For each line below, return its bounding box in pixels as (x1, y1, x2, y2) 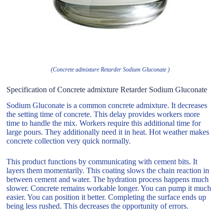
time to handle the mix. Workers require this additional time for (6, 119, 201, 128)
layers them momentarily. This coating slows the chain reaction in (6, 166, 210, 175)
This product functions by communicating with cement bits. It (6, 157, 198, 166)
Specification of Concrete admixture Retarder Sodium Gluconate (6, 85, 208, 94)
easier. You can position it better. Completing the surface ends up (6, 193, 207, 202)
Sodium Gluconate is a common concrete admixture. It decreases (6, 101, 208, 110)
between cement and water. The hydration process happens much (6, 175, 209, 184)
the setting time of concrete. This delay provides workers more (6, 110, 200, 119)
